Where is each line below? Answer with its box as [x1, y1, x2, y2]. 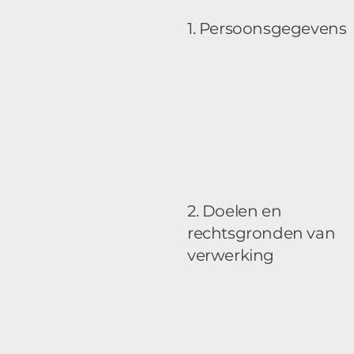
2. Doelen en [187, 201, 282, 220]
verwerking [187, 246, 274, 265]
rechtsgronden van [187, 224, 336, 243]
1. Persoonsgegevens [187, 19, 347, 38]
